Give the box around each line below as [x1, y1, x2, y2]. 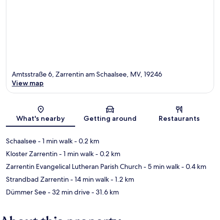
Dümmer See [6, 188, 46, 197]
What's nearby [16, 114, 65, 123]
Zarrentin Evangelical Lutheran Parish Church [6, 162, 142, 171]
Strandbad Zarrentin [6, 175, 69, 184]
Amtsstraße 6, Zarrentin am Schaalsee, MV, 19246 [12, 70, 162, 79]
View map [12, 79, 44, 88]
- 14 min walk [69, 175, 109, 184]
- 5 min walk [142, 162, 180, 171]
